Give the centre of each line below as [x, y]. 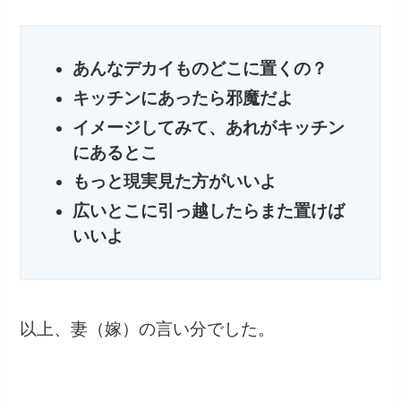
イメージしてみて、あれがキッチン [208, 127]
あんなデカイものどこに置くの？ [200, 69]
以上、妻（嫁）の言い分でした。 [148, 328]
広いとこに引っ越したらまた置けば [208, 211]
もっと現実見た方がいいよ [174, 182]
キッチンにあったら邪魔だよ [183, 98]
